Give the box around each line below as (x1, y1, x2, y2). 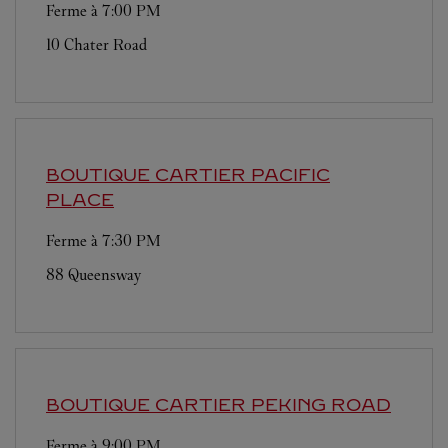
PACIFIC (251, 164, 330, 187)
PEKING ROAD (251, 394, 391, 417)
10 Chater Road (46, 35, 147, 55)
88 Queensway (46, 265, 141, 285)
